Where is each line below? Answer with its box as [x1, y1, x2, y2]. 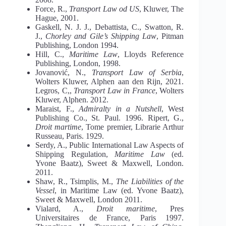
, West [161, 104, 184, 113]
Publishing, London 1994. [35, 40, 119, 49]
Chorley [45, 31, 75, 40]
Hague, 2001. [35, 13, 79, 22]
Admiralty [79, 104, 116, 113]
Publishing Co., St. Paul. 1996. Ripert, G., [35, 113, 184, 122]
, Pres [155, 204, 184, 213]
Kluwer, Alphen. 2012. [35, 95, 108, 104]
